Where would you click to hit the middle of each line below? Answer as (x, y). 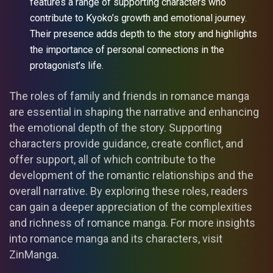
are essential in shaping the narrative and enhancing (134, 112)
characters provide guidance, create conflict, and (126, 143)
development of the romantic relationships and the (131, 175)
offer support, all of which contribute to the (112, 159)
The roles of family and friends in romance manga (129, 96)
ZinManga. (34, 254)
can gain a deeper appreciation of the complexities (131, 207)
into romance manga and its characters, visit (116, 238)
